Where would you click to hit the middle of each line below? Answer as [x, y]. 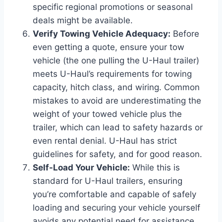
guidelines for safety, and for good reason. [117, 154]
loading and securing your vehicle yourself [116, 207]
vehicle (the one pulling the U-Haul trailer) [116, 60]
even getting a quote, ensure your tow [109, 47]
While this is [155, 167]
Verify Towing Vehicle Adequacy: [102, 33]
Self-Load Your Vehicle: [81, 167]
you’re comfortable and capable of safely [114, 194]
